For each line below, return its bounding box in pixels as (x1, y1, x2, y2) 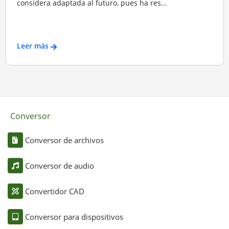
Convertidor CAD (25, 186, 84, 196)
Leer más (16, 41, 49, 51)
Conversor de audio (25, 160, 94, 171)
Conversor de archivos (25, 134, 104, 145)
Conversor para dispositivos (25, 211, 123, 222)
